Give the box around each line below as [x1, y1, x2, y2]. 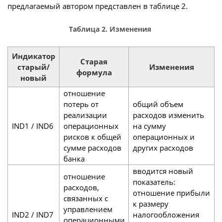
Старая [80, 56, 108, 67]
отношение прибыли [132, 188, 210, 198]
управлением [63, 204, 112, 215]
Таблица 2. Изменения [68, 25, 151, 34]
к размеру [132, 199, 168, 209]
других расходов [132, 143, 193, 153]
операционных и [132, 132, 195, 142]
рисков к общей [63, 132, 121, 142]
